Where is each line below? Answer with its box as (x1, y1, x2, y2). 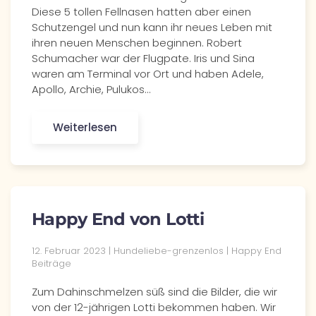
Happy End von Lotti (32, 209, 204, 229)
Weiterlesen (53, 120, 117, 135)
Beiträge (32, 257, 71, 270)
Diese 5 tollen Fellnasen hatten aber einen (32, 4, 251, 19)
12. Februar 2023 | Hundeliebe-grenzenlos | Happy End (32, 244, 281, 257)
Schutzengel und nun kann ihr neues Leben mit (32, 20, 272, 35)
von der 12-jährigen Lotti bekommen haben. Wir (32, 300, 276, 315)
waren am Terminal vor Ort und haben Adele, (32, 66, 264, 81)
